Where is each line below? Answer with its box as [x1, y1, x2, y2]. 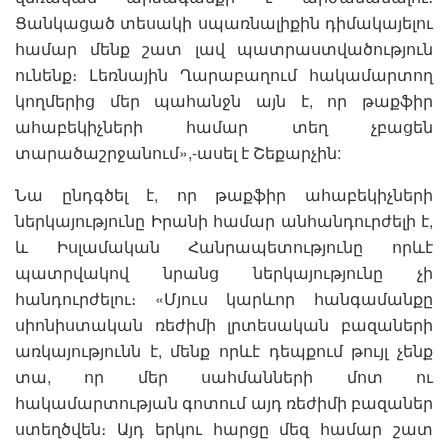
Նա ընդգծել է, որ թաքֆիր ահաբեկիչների [15, 182, 433, 206]
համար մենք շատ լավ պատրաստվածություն [15, 36, 433, 60]
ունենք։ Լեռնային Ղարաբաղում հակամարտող [15, 62, 433, 86]
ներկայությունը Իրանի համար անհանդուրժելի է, [15, 208, 433, 232]
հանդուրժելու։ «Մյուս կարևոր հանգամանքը [15, 286, 433, 310]
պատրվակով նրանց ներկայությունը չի [15, 260, 433, 284]
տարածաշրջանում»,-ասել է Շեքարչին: [15, 140, 341, 164]
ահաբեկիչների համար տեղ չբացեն [15, 114, 433, 138]
